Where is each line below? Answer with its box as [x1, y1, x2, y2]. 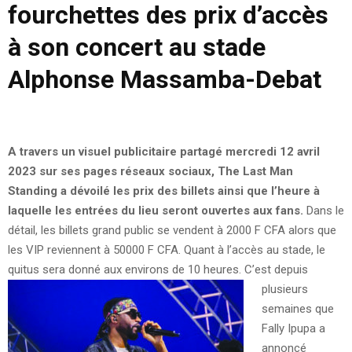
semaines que [261, 301, 334, 316]
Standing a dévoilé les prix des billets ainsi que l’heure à [8, 183, 320, 198]
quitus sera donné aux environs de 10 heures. [8, 262, 244, 277]
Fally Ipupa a [261, 321, 325, 335]
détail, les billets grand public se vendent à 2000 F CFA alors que [8, 222, 336, 237]
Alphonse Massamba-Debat [8, 64, 321, 94]
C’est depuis [244, 262, 308, 277]
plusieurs [261, 281, 308, 296]
